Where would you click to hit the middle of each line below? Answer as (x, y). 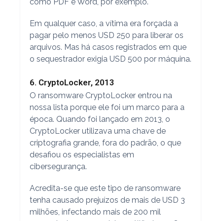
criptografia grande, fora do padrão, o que (105, 143)
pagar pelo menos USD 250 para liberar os (106, 35)
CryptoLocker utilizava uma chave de (97, 131)
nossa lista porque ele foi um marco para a (107, 107)
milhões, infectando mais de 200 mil (95, 212)
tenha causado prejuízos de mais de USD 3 (107, 200)
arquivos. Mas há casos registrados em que (108, 47)
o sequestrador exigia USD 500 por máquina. (110, 59)
